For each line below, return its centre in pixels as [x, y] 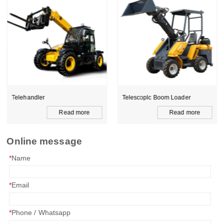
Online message [44, 141]
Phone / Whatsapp [41, 212]
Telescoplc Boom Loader [156, 97]
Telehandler [28, 97]
